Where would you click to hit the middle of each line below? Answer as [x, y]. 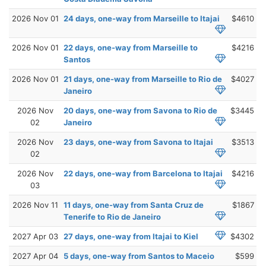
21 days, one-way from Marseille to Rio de [143, 79]
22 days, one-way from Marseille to [131, 47]
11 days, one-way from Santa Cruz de [134, 205]
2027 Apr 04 [35, 256]
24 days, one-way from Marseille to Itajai [142, 18]
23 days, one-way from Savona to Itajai [138, 142]
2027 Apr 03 [35, 236]
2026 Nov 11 [35, 205]
